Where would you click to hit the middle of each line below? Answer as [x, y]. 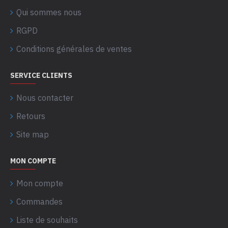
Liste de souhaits [47, 220]
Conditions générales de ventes [74, 49]
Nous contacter [45, 98]
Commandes [39, 202]
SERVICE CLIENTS [41, 75]
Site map [33, 134]
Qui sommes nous [49, 12]
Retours [31, 116]
